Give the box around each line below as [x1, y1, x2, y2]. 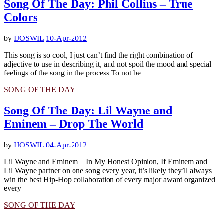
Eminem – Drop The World [4, 117, 143, 131]
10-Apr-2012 [46, 34, 87, 43]
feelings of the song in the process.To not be [4, 69, 141, 77]
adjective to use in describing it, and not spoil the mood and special [4, 60, 211, 69]
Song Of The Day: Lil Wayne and [4, 104, 172, 117]
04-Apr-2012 [46, 141, 87, 149]
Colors [4, 11, 37, 24]
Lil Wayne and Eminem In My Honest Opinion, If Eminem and [4, 157, 207, 166]
